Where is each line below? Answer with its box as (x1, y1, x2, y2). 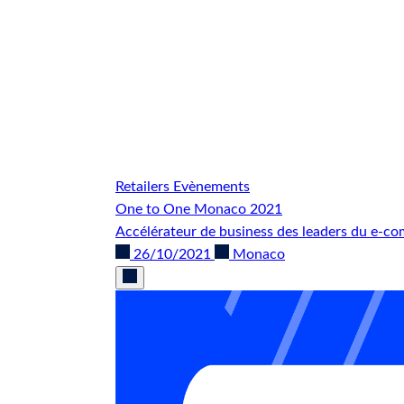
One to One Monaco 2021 (115, 201, 282, 216)
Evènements (173, 179, 250, 194)
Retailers (115, 179, 173, 194)
